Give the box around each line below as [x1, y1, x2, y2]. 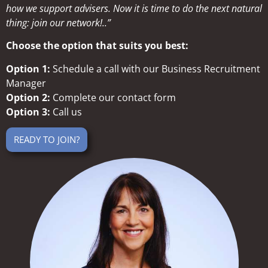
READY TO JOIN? [14, 133, 80, 145]
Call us [50, 105, 82, 118]
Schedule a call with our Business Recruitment [50, 62, 260, 75]
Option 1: [6, 62, 50, 75]
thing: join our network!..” [6, 16, 111, 29]
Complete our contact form [50, 90, 176, 104]
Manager [6, 76, 46, 90]
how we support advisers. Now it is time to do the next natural [6, 1, 262, 15]
